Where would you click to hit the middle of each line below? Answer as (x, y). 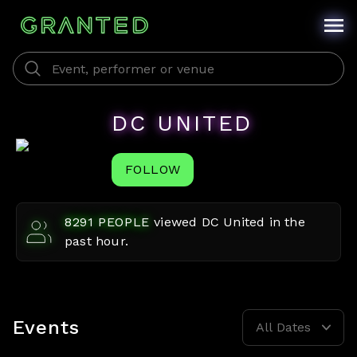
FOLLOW (153, 169)
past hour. (96, 241)
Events (46, 327)
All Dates (284, 327)
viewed (178, 222)
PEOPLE (122, 222)
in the (285, 222)
